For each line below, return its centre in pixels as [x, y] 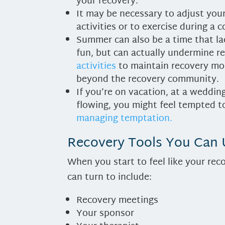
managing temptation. [125, 119]
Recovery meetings [118, 200]
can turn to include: [110, 177]
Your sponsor [105, 213]
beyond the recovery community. [148, 79]
